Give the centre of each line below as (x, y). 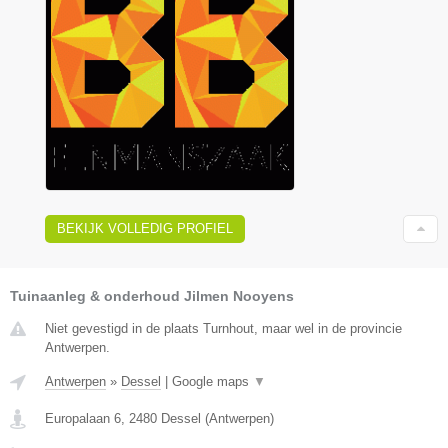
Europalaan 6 (83, 418)
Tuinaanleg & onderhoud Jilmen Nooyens (152, 295)
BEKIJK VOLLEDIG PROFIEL (145, 228)
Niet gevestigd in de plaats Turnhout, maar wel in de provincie (223, 328)
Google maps (212, 381)
